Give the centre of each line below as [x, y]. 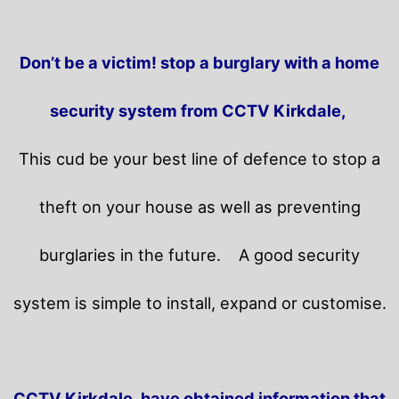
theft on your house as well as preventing [199, 206]
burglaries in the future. [139, 254]
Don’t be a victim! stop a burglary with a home [199, 62]
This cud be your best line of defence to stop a [199, 158]
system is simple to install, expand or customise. [199, 302]
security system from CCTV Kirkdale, [199, 110]
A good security [299, 254]
